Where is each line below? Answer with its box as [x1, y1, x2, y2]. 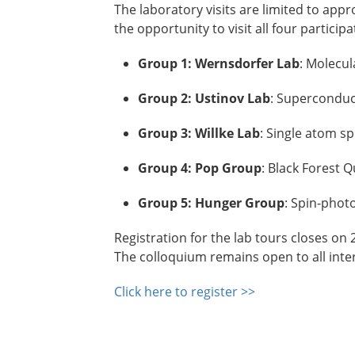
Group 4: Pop [138, 159, 219, 177]
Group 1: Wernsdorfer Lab [138, 55, 300, 73]
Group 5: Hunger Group [138, 194, 284, 212]
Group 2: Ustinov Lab [138, 90, 270, 108]
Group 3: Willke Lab [138, 124, 260, 143]
